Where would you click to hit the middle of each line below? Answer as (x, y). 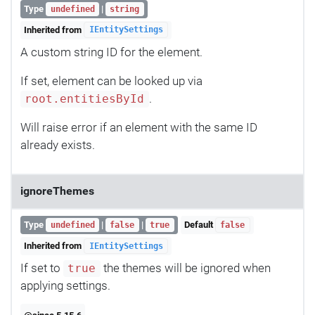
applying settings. (65, 286)
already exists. (58, 144)
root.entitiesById (85, 99)
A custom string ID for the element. (111, 52)
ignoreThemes (57, 191)
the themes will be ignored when (185, 268)
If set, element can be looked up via (111, 81)
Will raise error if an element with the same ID (139, 127)
